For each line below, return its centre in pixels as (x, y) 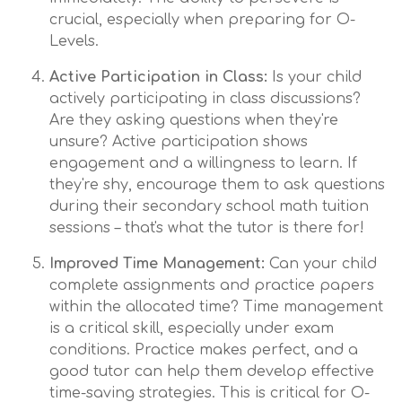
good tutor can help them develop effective (212, 371)
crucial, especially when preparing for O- (202, 20)
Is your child (315, 77)
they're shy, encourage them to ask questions (217, 185)
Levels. (74, 41)
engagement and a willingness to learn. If (203, 163)
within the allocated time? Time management (216, 307)
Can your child (321, 264)
